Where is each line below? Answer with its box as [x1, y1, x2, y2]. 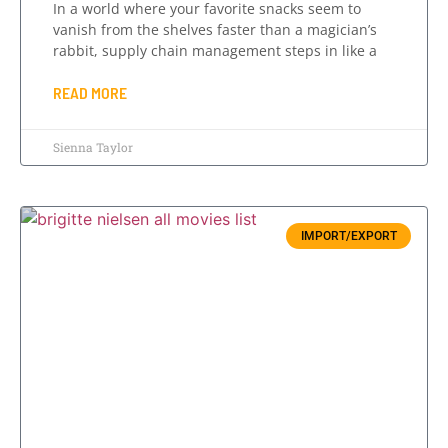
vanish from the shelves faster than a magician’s [53, 19, 377, 39]
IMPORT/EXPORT [300, 228, 397, 243]
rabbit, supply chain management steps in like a [53, 40, 377, 60]
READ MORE [53, 82, 127, 102]
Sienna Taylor [53, 138, 133, 155]
